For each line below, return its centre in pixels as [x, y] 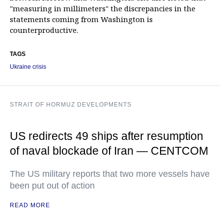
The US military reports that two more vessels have [110, 174]
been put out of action [52, 186]
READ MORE [30, 206]
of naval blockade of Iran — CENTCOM [109, 151]
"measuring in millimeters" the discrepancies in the [103, 9]
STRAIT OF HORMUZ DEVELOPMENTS [71, 105]
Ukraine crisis [28, 67]
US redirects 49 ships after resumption [107, 136]
